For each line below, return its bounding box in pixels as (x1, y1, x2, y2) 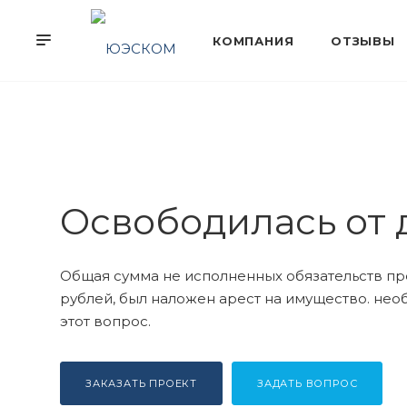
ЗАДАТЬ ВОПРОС (257, 377, 358, 390)
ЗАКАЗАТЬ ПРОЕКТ (85, 377, 197, 390)
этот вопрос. (60, 313, 151, 330)
